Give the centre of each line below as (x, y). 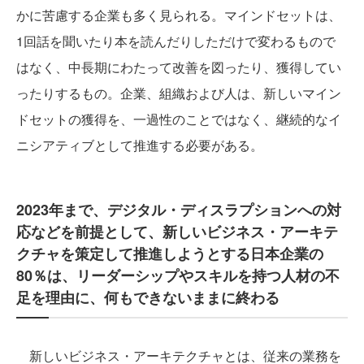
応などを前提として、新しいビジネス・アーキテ (177, 232)
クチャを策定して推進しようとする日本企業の (170, 253)
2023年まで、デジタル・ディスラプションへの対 (179, 210)
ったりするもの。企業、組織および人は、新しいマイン (179, 93)
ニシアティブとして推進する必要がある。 (140, 145)
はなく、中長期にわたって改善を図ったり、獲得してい (179, 67)
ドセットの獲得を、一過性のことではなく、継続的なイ (179, 119)
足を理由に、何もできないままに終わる (148, 297)
